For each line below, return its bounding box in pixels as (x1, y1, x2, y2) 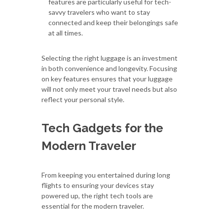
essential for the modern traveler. (41, 201, 144, 210)
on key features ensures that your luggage (41, 74, 173, 83)
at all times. (48, 28, 83, 37)
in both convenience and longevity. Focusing (41, 64, 177, 73)
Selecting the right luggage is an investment (41, 53, 178, 62)
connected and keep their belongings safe (48, 18, 178, 27)
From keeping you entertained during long (41, 170, 170, 179)
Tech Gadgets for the (41, 120, 163, 135)
